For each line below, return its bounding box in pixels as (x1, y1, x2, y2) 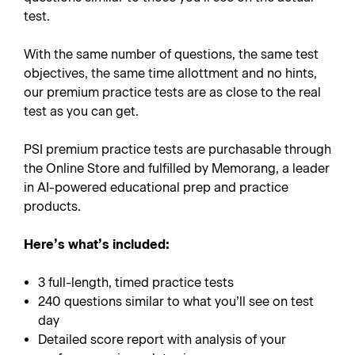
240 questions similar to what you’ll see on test (38, 294, 315, 309)
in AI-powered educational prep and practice (24, 180, 288, 195)
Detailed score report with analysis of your (38, 332, 287, 347)
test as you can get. (24, 104, 139, 119)
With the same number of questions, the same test (24, 47, 319, 62)
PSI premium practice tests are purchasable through (24, 142, 331, 157)
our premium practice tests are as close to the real (24, 85, 321, 100)
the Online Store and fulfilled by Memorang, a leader (24, 161, 330, 176)
